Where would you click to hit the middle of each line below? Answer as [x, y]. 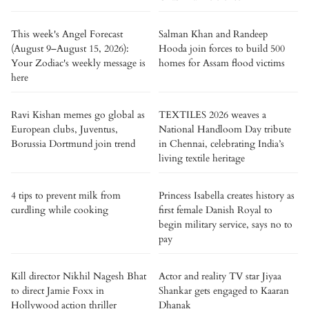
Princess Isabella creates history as [227, 196]
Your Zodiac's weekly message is [78, 63]
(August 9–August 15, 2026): [70, 49]
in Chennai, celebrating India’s [221, 144]
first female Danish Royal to [216, 210]
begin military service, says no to [226, 225]
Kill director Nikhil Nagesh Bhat [79, 276]
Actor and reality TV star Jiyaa [220, 276]
